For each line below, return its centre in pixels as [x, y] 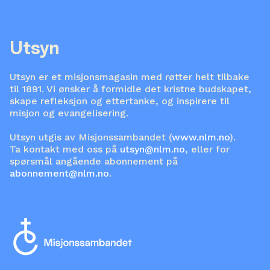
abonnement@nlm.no [59, 174]
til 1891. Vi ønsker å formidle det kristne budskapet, [130, 89]
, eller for [207, 149]
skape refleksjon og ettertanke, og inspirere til [120, 101]
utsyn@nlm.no [152, 149]
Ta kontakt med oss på [65, 149]
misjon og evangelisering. [69, 113]
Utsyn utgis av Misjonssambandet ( [91, 137]
